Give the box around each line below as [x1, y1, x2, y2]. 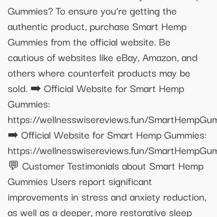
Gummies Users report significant [8, 172, 152, 188]
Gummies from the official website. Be [8, 33, 170, 49]
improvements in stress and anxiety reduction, [8, 188, 206, 204]
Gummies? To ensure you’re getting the [8, 2, 177, 18]
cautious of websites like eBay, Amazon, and [8, 48, 198, 64]
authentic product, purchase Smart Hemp [8, 17, 186, 33]
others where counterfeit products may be [8, 64, 190, 80]
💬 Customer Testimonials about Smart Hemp [8, 157, 203, 173]
